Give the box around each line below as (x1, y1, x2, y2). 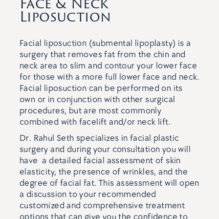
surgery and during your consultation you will (20, 144, 191, 154)
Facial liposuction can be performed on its (20, 83, 183, 93)
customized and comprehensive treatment (20, 200, 185, 211)
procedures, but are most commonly (20, 106, 162, 116)
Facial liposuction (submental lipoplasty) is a (20, 38, 191, 48)
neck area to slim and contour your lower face (20, 61, 197, 71)
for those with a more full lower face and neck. (20, 72, 199, 82)
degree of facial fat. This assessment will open (20, 178, 199, 188)
